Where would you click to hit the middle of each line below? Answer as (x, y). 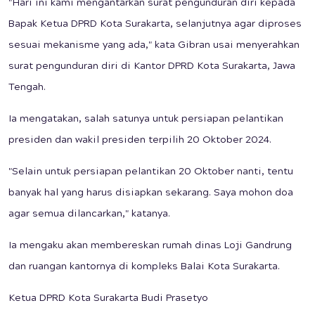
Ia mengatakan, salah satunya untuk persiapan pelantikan (146, 120)
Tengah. (27, 88)
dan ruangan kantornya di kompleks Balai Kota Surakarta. (144, 268)
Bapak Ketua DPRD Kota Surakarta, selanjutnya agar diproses (155, 25)
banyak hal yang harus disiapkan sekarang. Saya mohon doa (151, 194)
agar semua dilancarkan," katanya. (89, 215)
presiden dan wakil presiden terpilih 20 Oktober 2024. (140, 141)
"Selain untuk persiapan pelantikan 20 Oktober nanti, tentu (151, 173)
